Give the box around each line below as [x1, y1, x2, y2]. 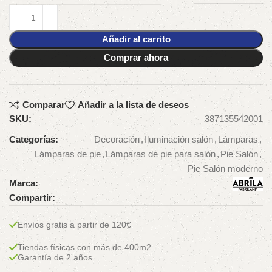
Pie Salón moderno [188, 163, 263, 174]
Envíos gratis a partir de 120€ [18, 219, 131, 229]
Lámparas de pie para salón [106, 148, 216, 159]
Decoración [94, 134, 140, 144]
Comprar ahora [104, 52, 168, 63]
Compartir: [9, 192, 55, 203]
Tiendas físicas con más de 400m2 [18, 242, 151, 252]
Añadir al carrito [101, 33, 171, 44]
